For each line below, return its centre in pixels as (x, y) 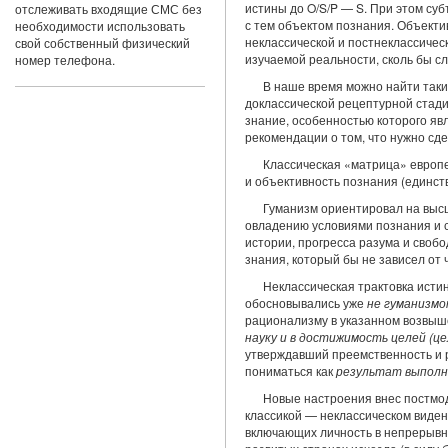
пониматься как (290, 370)
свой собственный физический (102, 42)
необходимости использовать (99, 25)
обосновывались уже (305, 302)
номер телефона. (64, 59)
